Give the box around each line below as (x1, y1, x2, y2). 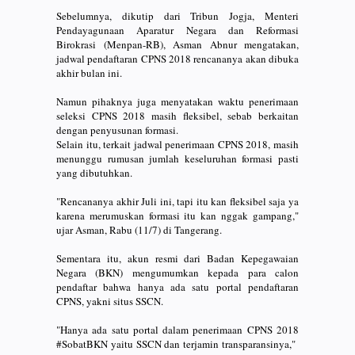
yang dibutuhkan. (56, 166, 132, 181)
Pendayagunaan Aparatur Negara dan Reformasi (56, 23, 299, 38)
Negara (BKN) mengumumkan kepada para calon (56, 265, 299, 281)
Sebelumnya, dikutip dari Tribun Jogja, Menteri (56, 9, 299, 24)
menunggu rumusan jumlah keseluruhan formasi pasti (56, 151, 299, 166)
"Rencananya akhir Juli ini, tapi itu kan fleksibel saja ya (56, 194, 299, 209)
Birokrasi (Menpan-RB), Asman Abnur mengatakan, (56, 37, 299, 52)
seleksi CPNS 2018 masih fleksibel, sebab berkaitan (56, 109, 299, 124)
